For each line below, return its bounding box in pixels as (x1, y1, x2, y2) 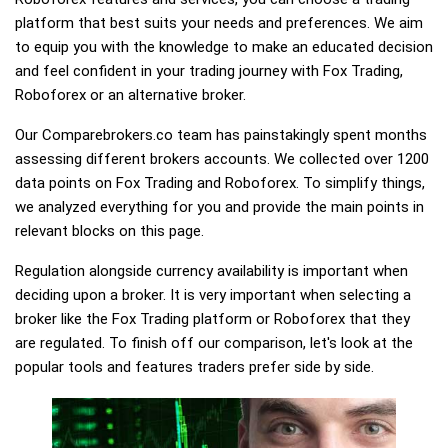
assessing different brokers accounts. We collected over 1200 (15, 150, 429, 168)
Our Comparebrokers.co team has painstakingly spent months (15, 126, 427, 144)
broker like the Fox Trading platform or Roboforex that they (15, 310, 410, 328)
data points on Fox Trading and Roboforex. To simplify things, (15, 174, 425, 192)
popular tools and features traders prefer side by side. (15, 358, 374, 376)
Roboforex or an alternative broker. (15, 86, 246, 104)
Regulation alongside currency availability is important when (15, 262, 408, 280)
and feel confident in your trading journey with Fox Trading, (15, 62, 403, 80)
